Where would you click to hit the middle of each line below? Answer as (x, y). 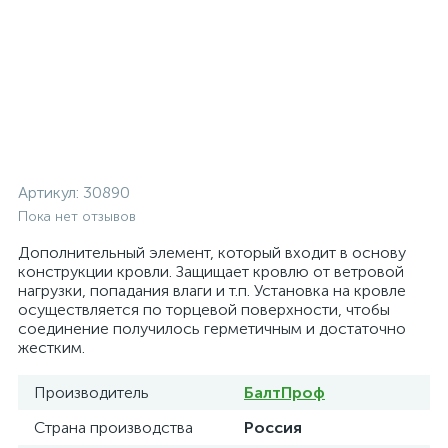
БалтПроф (284, 392)
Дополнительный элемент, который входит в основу (212, 252)
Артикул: (50, 192)
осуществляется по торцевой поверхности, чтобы (204, 309)
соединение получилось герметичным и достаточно (212, 328)
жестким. (51, 347)
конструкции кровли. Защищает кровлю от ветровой (211, 271)
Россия (273, 427)
